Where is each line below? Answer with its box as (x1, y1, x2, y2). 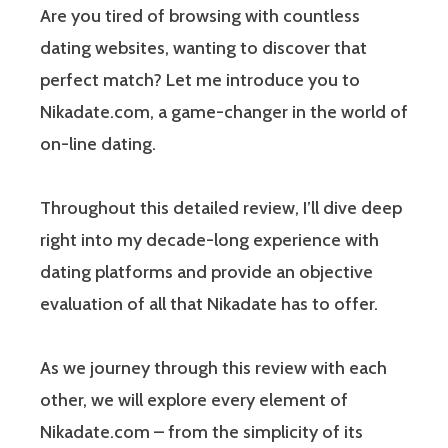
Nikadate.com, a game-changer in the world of (40, 100, 408, 123)
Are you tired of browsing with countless (40, 4, 360, 27)
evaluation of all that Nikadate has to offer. (40, 292, 378, 315)
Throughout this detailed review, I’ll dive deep (40, 196, 402, 219)
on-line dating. (40, 132, 156, 155)
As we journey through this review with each (40, 356, 387, 379)
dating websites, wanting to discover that (40, 36, 367, 59)
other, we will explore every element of (40, 388, 348, 411)
